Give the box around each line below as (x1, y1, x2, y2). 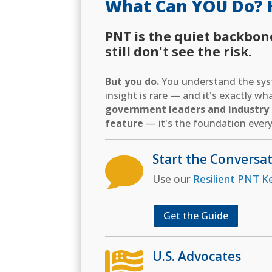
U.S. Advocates (152, 248, 241, 265)
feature (104, 117, 143, 131)
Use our (152, 171, 193, 186)
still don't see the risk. (104, 43, 251, 61)
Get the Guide (163, 208, 228, 222)
